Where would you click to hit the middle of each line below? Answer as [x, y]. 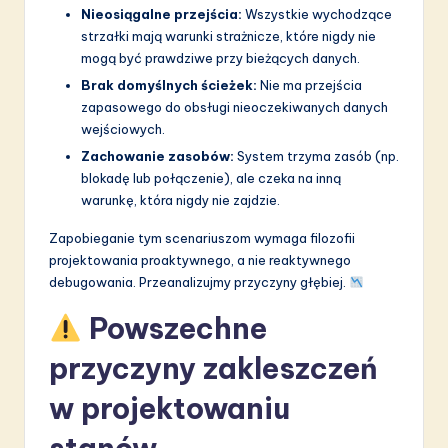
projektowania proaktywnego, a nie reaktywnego [200, 260]
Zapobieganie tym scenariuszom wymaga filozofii [202, 238]
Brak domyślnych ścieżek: [169, 84]
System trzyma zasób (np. [316, 156]
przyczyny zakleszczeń [213, 369]
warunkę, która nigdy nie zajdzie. [180, 200]
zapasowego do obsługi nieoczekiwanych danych [234, 106]
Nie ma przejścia [309, 84]
